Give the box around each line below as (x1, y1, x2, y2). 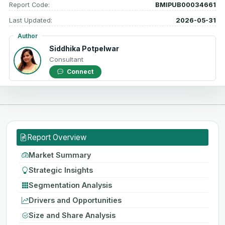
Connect (67, 67, 93, 75)
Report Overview (27, 132, 86, 142)
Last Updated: (9, 16, 52, 24)
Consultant (49, 55, 83, 63)
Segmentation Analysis (29, 180, 112, 189)
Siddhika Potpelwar (49, 44, 119, 53)
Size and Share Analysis (29, 210, 116, 219)
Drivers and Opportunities (29, 195, 122, 204)
